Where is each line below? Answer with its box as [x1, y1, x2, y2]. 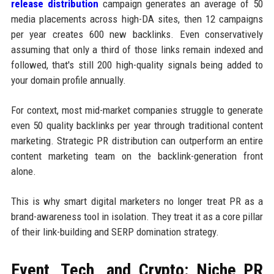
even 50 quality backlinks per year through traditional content [10, 119, 264, 131]
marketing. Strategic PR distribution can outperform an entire [10, 134, 264, 147]
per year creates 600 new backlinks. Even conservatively [10, 28, 264, 40]
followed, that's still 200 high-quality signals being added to [10, 58, 264, 71]
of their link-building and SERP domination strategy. [10, 225, 219, 238]
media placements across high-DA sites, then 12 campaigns [10, 12, 264, 25]
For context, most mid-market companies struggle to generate [10, 103, 264, 116]
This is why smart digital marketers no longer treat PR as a [10, 194, 264, 207]
